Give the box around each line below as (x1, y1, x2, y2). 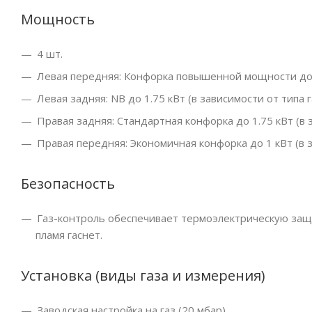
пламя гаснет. (36, 228, 102, 242)
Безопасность (21, 174, 115, 194)
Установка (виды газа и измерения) (21, 266, 265, 286)
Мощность (21, 10, 95, 29)
